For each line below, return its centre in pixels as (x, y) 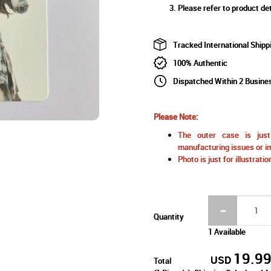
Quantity (168, 216)
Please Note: (175, 116)
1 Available (227, 231)
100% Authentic (200, 63)
